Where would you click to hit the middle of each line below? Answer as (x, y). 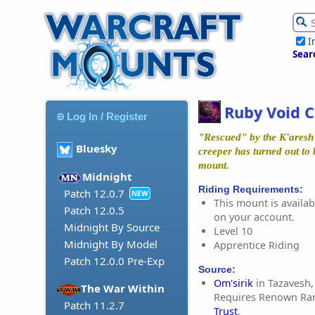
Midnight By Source (112, 227)
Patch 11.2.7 (94, 306)
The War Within (123, 289)
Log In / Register (108, 116)
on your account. (254, 217)
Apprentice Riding (257, 245)
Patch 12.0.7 (94, 194)
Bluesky (97, 149)
